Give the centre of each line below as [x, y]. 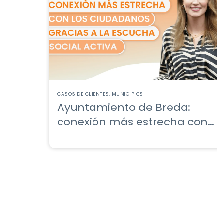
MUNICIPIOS [127, 94]
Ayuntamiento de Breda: [124, 107]
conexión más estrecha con [132, 122]
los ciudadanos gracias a [125, 136]
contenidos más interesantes [137, 151]
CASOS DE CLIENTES [83, 94]
